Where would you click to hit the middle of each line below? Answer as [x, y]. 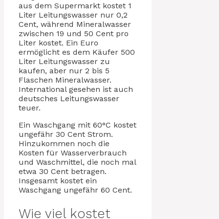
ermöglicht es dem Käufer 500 [77, 52]
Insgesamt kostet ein [58, 181]
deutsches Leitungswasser [69, 99]
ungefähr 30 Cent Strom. [66, 134]
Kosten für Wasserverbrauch [73, 153]
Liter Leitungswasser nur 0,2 [73, 15]
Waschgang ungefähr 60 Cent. [75, 190]
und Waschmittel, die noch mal [77, 162]
